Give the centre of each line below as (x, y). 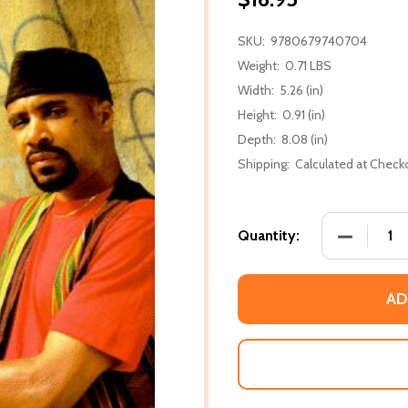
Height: (257, 114)
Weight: (259, 65)
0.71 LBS (308, 65)
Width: (256, 90)
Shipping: (264, 163)
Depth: (257, 139)
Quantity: (269, 235)
